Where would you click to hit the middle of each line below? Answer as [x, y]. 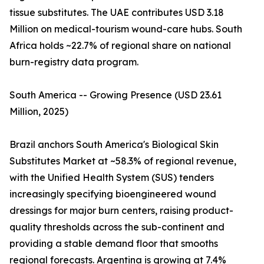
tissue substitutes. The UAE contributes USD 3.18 [117, 13]
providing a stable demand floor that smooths [114, 244]
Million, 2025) [39, 112]
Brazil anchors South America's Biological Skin [114, 145]
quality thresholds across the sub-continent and [117, 227]
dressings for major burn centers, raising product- [121, 211]
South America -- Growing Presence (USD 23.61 [115, 95]
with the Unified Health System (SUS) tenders [112, 178]
